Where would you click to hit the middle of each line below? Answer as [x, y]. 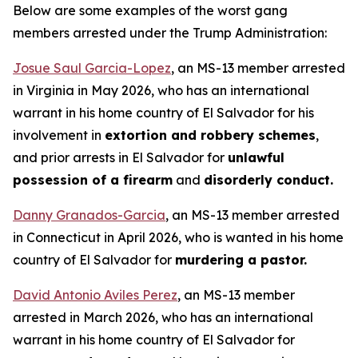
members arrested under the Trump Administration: [170, 33]
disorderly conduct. [268, 180]
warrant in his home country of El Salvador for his [163, 113]
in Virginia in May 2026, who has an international [161, 90]
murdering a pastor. [241, 260]
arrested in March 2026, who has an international [163, 317]
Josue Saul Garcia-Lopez [92, 68]
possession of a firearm [93, 180]
